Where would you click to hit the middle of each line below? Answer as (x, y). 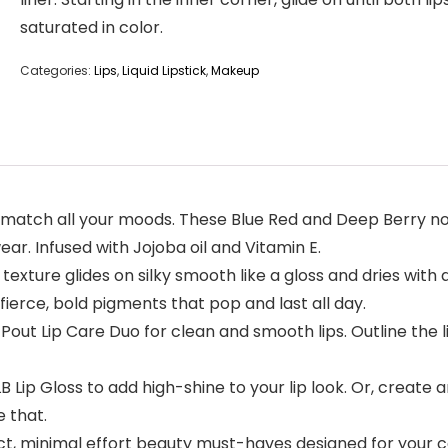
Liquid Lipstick (164, 70)
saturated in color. (91, 27)
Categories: (57, 70)
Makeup (235, 70)
